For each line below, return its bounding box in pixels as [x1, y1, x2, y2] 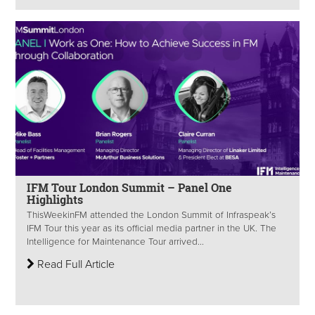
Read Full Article [34, 257, 115, 271]
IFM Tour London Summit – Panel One [27, 179, 232, 195]
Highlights [27, 191, 83, 207]
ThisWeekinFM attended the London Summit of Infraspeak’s [27, 209, 276, 221]
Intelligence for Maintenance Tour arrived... [27, 236, 204, 247]
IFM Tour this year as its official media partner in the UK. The [27, 222, 276, 234]
